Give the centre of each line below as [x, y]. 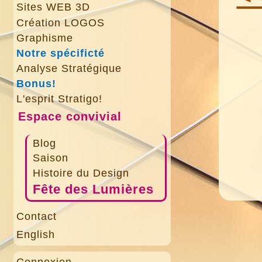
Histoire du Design [81, 173]
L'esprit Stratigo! [59, 99]
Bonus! [37, 84]
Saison [51, 158]
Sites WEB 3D [53, 7]
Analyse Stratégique [69, 69]
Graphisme [45, 38]
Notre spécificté [61, 53]
